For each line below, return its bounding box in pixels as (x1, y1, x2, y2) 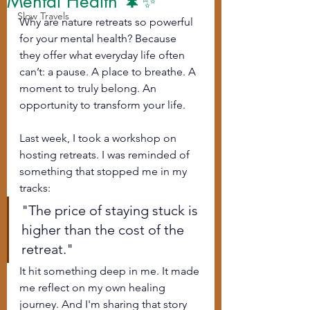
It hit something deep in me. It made (19, 264, 202, 277)
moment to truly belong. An (19, 82, 159, 95)
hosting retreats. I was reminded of (19, 148, 192, 161)
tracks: (19, 181, 51, 194)
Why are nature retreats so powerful (19, 15, 196, 28)
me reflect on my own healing (19, 281, 168, 294)
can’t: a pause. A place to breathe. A (19, 65, 199, 78)
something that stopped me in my (19, 165, 190, 178)
